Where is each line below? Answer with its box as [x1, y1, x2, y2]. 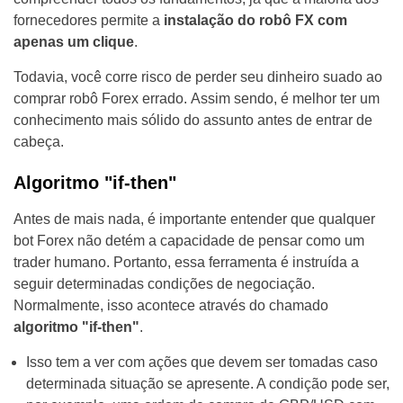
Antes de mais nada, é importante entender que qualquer [13, 211, 375, 228]
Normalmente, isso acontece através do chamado [13, 298, 328, 314]
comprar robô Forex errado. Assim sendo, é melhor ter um [13, 91, 380, 107]
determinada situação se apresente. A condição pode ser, [26, 376, 390, 392]
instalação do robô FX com [164, 13, 347, 29]
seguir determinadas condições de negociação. [13, 276, 315, 292]
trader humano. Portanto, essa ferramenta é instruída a [13, 255, 359, 271]
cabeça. [13, 134, 64, 150]
